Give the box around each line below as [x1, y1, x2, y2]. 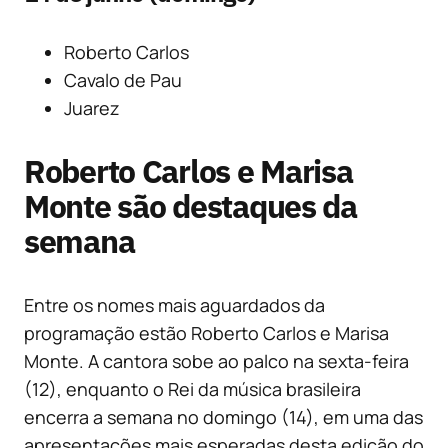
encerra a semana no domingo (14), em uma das [24, 405, 423, 430]
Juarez [64, 96, 120, 121]
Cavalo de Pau [64, 68, 182, 93]
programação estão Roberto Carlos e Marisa [24, 321, 389, 346]
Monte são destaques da [24, 185, 357, 228]
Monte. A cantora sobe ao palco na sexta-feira [24, 349, 409, 374]
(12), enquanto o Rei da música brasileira [24, 377, 361, 402]
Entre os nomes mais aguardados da [24, 293, 325, 318]
